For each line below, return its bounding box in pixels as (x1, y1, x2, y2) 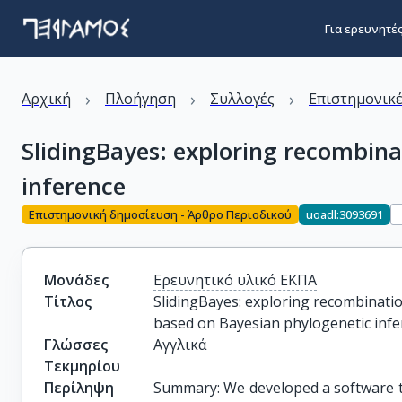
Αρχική (22, 89, 71, 109)
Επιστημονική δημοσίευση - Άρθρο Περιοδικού (29, 205, 292, 223)
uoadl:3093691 (306, 205, 383, 223)
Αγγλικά (153, 335, 207, 354)
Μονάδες (44, 270, 109, 290)
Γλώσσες (44, 335, 108, 354)
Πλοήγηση (105, 89, 176, 109)
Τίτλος (44, 292, 92, 311)
